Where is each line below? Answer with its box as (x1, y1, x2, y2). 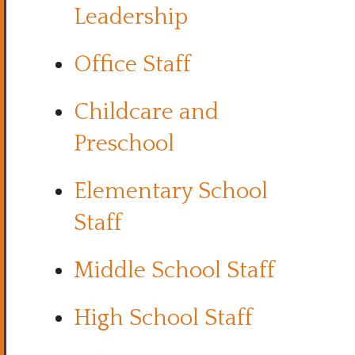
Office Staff (74, 52, 191, 77)
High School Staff (74, 306, 258, 330)
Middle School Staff (74, 258, 281, 283)
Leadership (74, 5, 193, 29)
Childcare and (74, 100, 219, 124)
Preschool (74, 132, 174, 156)
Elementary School (74, 179, 268, 204)
